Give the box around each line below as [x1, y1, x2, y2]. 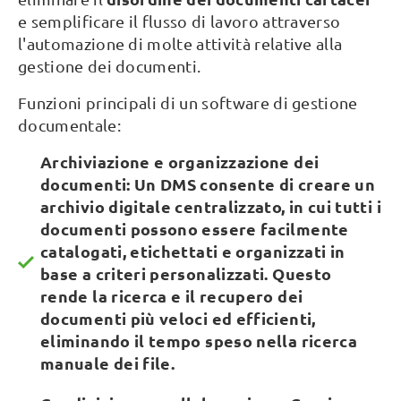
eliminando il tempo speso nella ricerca [40, 330, 358, 351]
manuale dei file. [40, 353, 175, 373]
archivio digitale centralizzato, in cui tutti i [40, 196, 381, 217]
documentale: [18, 115, 121, 134]
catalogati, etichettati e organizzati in [40, 241, 346, 261]
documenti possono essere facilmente [40, 218, 349, 239]
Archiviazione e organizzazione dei [40, 151, 320, 172]
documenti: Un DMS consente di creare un [40, 174, 376, 194]
